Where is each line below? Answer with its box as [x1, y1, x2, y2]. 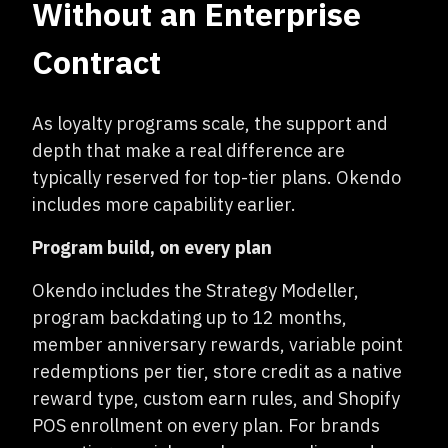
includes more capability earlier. [32, 193, 296, 216]
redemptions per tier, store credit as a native [32, 360, 402, 383]
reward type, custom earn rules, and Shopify [32, 387, 400, 410]
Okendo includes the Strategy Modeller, [32, 279, 359, 302]
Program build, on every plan [32, 236, 272, 259]
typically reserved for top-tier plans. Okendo [32, 166, 401, 189]
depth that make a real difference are [32, 139, 345, 162]
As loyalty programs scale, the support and [32, 112, 388, 135]
